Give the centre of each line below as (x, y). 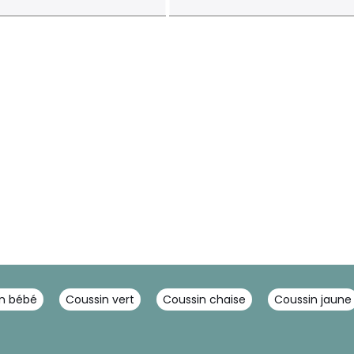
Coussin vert (100, 299)
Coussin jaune (313, 299)
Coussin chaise (204, 299)
